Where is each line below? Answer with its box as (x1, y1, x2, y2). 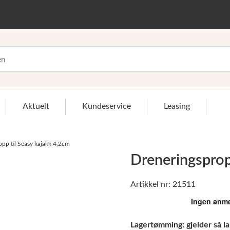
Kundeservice (82, 102, 131, 110)
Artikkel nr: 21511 (130, 180, 196, 189)
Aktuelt (23, 102, 49, 110)
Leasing (164, 102, 190, 110)
